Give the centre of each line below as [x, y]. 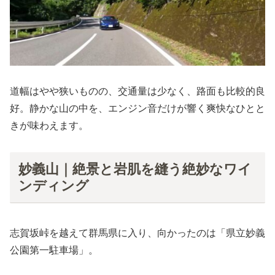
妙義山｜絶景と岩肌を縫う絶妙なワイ [135, 169]
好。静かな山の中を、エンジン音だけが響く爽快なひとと [137, 109]
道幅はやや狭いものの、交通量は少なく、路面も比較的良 [137, 91]
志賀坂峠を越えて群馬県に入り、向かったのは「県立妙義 [137, 233]
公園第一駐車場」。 [54, 250]
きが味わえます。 [49, 126]
